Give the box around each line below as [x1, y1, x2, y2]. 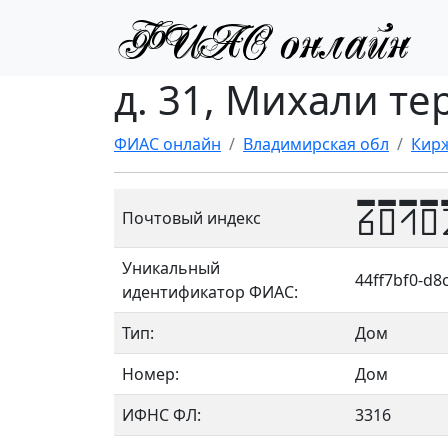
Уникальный [122, 257, 220, 279]
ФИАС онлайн [114, 133, 221, 155]
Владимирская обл [243, 133, 389, 155]
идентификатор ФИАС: [122, 281, 298, 303]
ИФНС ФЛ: [122, 404, 201, 426]
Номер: [122, 363, 179, 385]
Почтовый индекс [122, 207, 261, 229]
